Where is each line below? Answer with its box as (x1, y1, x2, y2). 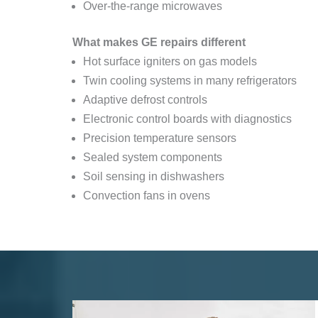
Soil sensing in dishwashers (83, 170, 224, 183)
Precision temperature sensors (83, 132, 236, 145)
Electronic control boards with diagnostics (83, 113, 292, 126)
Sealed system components (83, 151, 222, 164)
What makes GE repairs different (72, 36, 246, 49)
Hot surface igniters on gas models (83, 55, 257, 68)
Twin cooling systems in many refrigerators (83, 75, 297, 87)
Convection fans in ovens (83, 190, 210, 202)
